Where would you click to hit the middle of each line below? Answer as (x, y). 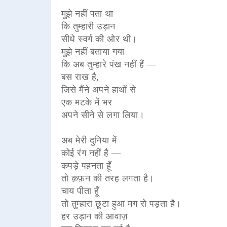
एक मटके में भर (87, 102)
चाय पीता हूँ (80, 191)
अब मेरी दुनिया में (89, 140)
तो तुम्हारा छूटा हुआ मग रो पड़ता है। (121, 203)
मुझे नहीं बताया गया (93, 51)
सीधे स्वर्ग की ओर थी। (99, 39)
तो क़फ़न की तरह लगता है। (108, 178)
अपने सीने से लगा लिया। (103, 115)
